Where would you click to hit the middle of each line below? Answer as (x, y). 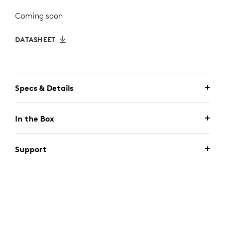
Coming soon (39, 16)
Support (31, 149)
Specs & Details (44, 88)
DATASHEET (35, 40)
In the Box (35, 119)
